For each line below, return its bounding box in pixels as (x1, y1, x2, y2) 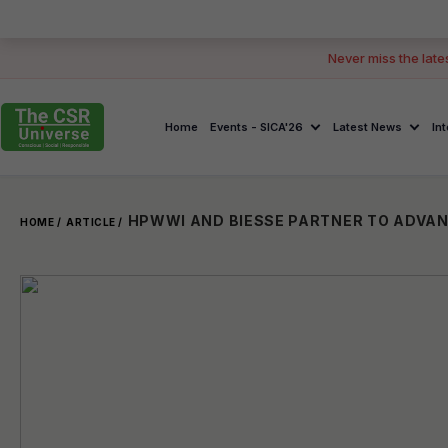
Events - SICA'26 (210, 119, 304, 134)
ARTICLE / (66, 216, 123, 228)
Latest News (333, 119, 403, 134)
